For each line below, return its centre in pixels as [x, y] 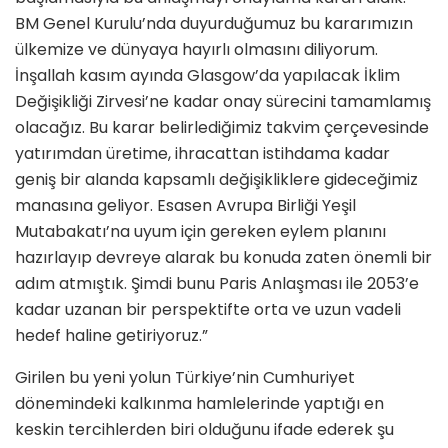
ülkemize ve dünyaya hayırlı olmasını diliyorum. [196, 49]
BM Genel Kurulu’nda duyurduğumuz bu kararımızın [214, 23]
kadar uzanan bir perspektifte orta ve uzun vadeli [208, 309]
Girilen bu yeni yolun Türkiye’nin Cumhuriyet [185, 377]
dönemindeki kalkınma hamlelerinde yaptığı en [199, 403]
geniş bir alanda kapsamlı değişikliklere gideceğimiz [216, 179]
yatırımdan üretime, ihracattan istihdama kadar [202, 153]
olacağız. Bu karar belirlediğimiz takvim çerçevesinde [222, 127]
